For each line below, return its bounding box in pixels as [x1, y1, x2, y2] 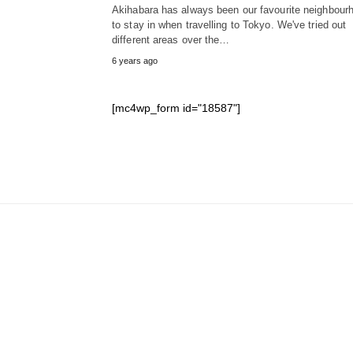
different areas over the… [112, 34, 230, 46]
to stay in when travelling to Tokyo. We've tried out [112, 19, 347, 32]
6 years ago [112, 56, 158, 66]
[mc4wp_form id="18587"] [112, 102, 240, 115]
